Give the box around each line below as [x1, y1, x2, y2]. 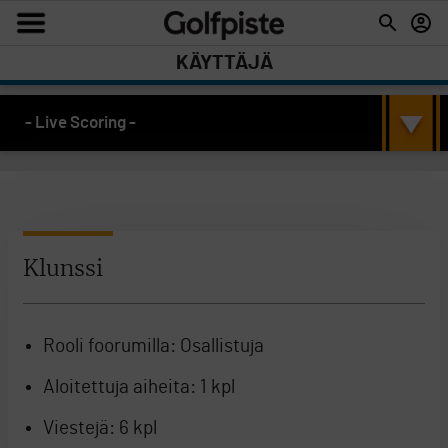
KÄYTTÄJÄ [175, 52, 273, 73]
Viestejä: [43, 419, 115, 438]
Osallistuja [176, 337, 264, 356]
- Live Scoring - [25, 114, 136, 131]
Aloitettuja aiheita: [43, 378, 196, 397]
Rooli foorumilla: [43, 337, 176, 356]
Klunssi [23, 258, 103, 280]
